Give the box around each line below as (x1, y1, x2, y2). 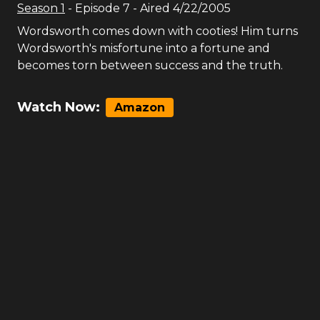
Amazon (114, 101, 165, 114)
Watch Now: (17, 99, 100, 115)
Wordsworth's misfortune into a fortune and (17, 41, 270, 55)
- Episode (68, 1, 123, 15)
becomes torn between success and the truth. (17, 59, 283, 72)
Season (17, 1, 61, 15)
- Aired (130, 1, 170, 15)
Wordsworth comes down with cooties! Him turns (17, 24, 298, 38)
